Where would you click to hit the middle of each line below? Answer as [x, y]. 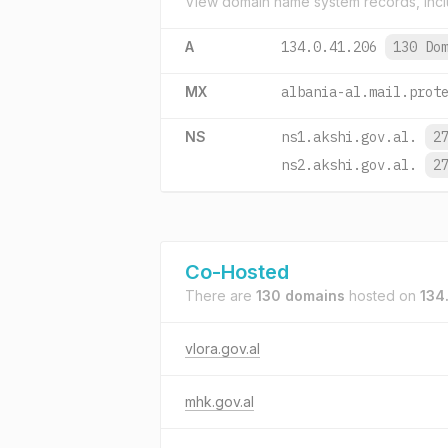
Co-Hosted [237, 272]
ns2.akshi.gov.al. [349, 165]
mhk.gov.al [219, 401]
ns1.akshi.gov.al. [349, 137]
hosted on [382, 295]
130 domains [300, 295]
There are [220, 295]
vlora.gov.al [222, 348]
